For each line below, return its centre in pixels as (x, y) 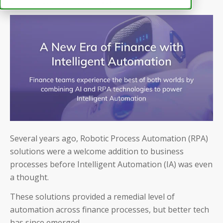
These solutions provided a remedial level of (92, 197)
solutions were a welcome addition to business (97, 151)
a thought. (30, 177)
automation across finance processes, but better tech (110, 210)
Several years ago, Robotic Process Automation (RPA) (109, 138)
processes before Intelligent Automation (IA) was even (111, 164)
